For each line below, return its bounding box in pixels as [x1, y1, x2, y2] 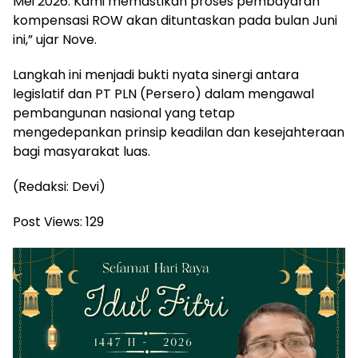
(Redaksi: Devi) [13, 177, 105, 197]
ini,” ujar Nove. [13, 30, 97, 50]
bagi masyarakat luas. [13, 142, 150, 161]
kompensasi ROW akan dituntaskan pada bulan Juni [13, 11, 337, 30]
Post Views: [13, 213, 82, 232]
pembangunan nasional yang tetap [13, 104, 235, 123]
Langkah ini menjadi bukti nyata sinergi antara [13, 66, 299, 85]
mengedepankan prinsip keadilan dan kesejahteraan [13, 123, 344, 142]
